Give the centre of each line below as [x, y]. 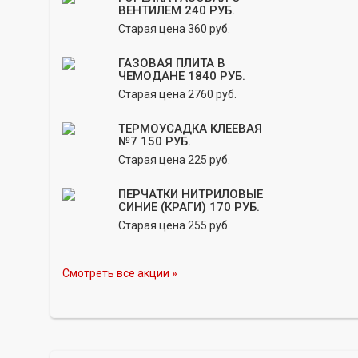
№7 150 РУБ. [155, 141]
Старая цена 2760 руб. [177, 94]
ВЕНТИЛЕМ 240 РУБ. [177, 10]
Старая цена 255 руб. [174, 225]
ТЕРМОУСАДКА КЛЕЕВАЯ [190, 129]
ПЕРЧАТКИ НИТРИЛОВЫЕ [191, 194]
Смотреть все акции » [120, 273]
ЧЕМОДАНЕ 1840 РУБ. [182, 76]
